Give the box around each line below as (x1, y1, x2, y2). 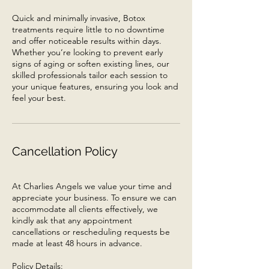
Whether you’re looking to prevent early (12, 46, 163, 58)
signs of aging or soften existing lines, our (12, 58, 169, 69)
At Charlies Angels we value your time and (12, 180, 172, 192)
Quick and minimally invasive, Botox (12, 12, 145, 23)
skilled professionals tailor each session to (12, 69, 168, 80)
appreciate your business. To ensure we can (12, 192, 177, 203)
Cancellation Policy (12, 144, 118, 159)
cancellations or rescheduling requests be (12, 226, 170, 237)
